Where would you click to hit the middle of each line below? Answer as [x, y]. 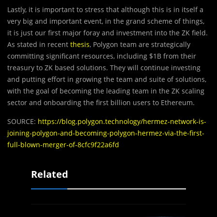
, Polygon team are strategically [140, 45]
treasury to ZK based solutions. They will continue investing [104, 68]
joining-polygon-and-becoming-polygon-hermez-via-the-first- [106, 133]
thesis [80, 45]
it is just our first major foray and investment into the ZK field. [108, 33]
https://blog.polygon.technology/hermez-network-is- [121, 122]
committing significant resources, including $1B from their [102, 56]
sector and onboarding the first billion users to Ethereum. [101, 103]
